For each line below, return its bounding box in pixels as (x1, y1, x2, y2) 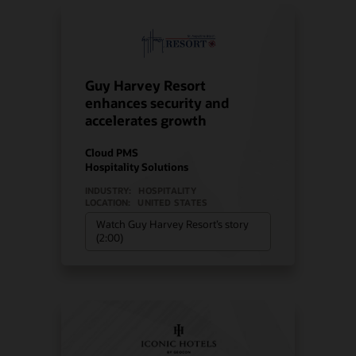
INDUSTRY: (85, 184, 132, 196)
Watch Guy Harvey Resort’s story (96, 218, 250, 231)
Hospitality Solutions (85, 159, 189, 173)
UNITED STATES (137, 195, 208, 208)
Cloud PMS (85, 145, 139, 159)
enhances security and (85, 94, 230, 111)
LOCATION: (85, 195, 131, 208)
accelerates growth (85, 111, 207, 129)
